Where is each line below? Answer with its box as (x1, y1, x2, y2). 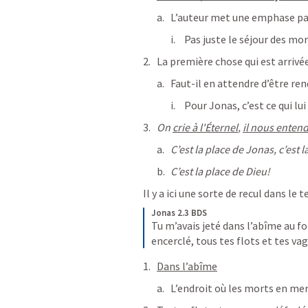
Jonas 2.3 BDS (151, 207, 207, 219)
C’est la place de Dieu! (170, 164, 270, 178)
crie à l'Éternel (173, 120, 238, 134)
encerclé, (151, 234, 194, 247)
